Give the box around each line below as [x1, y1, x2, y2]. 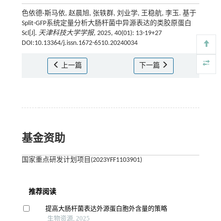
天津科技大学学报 [38, 29, 94, 37]
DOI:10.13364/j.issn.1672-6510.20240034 [21, 39, 138, 47]
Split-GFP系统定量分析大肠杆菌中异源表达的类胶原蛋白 [21, 19, 191, 27]
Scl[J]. [21, 29, 38, 37]
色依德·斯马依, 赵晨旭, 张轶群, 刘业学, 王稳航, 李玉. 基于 [21, 9, 196, 17]
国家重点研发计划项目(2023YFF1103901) [21, 156, 142, 164]
